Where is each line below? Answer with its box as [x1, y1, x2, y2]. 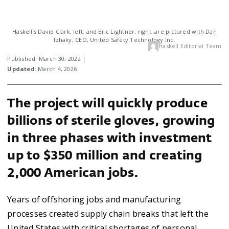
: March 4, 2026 [34, 64, 77, 73]
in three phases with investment [7, 132, 212, 145]
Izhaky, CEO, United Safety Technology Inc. [54, 36, 175, 43]
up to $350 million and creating [7, 150, 202, 162]
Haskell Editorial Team [158, 42, 222, 50]
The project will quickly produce [7, 98, 208, 110]
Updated [7, 64, 35, 73]
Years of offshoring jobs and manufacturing [7, 194, 181, 205]
